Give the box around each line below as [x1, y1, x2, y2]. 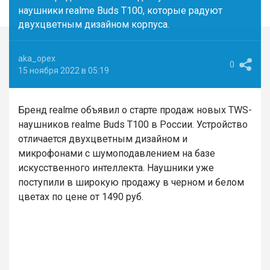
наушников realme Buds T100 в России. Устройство [18, 119, 248, 130]
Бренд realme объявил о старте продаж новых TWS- [18, 104, 252, 116]
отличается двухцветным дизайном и [18, 133, 187, 145]
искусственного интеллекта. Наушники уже [18, 162, 214, 174]
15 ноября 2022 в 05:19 [18, 66, 109, 75]
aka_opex [18, 54, 55, 63]
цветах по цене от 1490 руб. [18, 191, 143, 202]
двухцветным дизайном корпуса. [18, 19, 169, 30]
